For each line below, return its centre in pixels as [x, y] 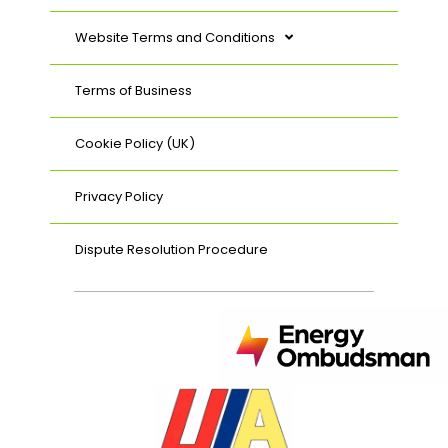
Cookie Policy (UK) [135, 143]
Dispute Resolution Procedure [171, 249]
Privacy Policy [119, 196]
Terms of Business [133, 90]
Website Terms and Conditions [175, 37]
